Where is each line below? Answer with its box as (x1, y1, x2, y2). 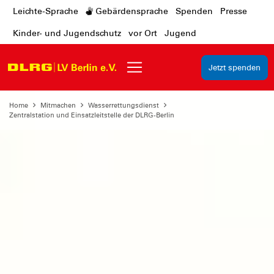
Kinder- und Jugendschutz (13, 28, 121, 38)
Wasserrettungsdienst (88, 101, 159, 109)
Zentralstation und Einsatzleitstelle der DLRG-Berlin (9, 111, 174, 119)
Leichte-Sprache (13, 6, 78, 16)
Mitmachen (40, 101, 76, 109)
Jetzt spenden (209, 63, 261, 72)
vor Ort (128, 28, 157, 38)
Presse (220, 6, 247, 16)
